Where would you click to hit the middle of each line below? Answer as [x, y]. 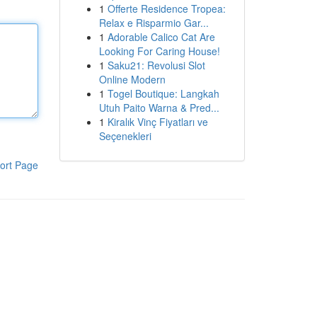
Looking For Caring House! [159, 51]
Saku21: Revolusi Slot [156, 65]
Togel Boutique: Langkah [163, 93]
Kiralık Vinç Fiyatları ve [157, 122]
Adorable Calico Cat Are [161, 37]
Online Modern [132, 79]
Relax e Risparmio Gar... [154, 23]
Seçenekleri [125, 136]
